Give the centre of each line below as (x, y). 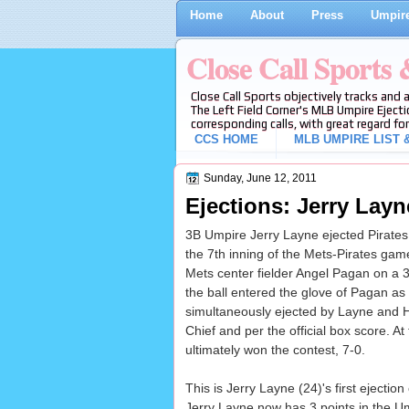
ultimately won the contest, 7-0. (275, 350)
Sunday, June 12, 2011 (260, 178)
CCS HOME (226, 139)
